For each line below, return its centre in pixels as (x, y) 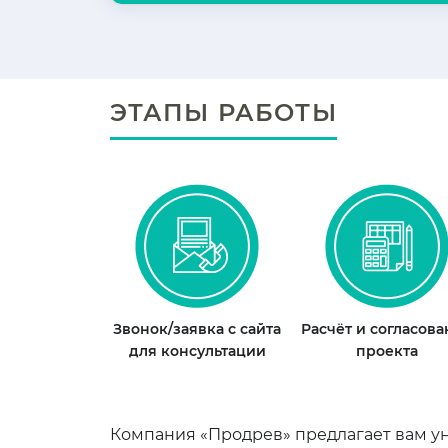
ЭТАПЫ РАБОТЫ (223, 112)
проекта (387, 350)
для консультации (197, 350)
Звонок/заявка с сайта (197, 328)
